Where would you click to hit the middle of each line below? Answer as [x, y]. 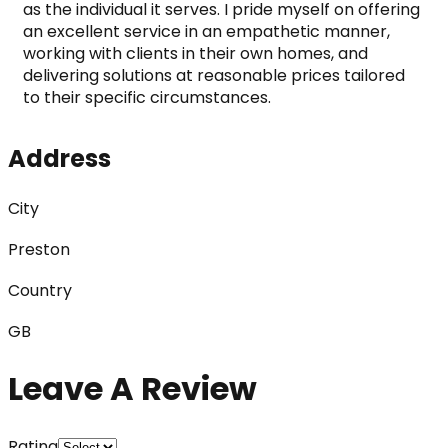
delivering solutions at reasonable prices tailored [214, 75]
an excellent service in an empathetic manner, [206, 31]
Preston [39, 249]
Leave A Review [132, 388]
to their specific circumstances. [147, 97]
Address [59, 158]
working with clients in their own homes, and [195, 53]
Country [40, 290]
